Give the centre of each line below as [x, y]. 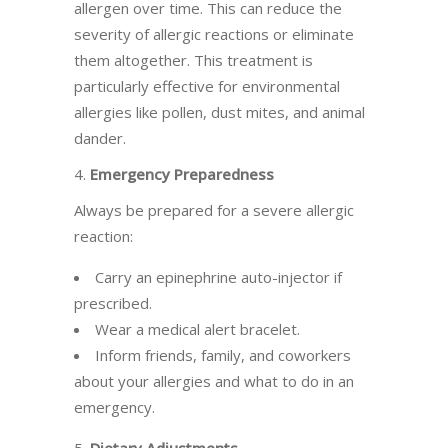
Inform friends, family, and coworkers [223, 355]
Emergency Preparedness [182, 174]
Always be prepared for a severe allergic [214, 210]
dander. [100, 138]
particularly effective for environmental [207, 86]
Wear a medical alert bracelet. [197, 329]
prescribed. [113, 303]
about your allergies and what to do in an [214, 381]
